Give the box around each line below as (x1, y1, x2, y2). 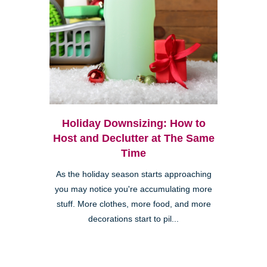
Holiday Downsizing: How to (61, 117, 206, 130)
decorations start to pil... (88, 215, 179, 224)
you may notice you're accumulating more (55, 185, 212, 194)
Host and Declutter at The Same (52, 132, 215, 145)
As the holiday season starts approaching (55, 170, 212, 179)
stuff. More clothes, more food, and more (56, 200, 211, 209)
